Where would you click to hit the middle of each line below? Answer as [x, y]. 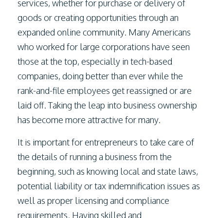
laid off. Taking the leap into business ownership [107, 105]
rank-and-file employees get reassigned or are [105, 91]
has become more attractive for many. [89, 120]
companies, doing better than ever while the [100, 76]
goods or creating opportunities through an [98, 18]
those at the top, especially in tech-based [95, 61]
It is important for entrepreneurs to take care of [106, 142]
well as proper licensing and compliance [93, 200]
